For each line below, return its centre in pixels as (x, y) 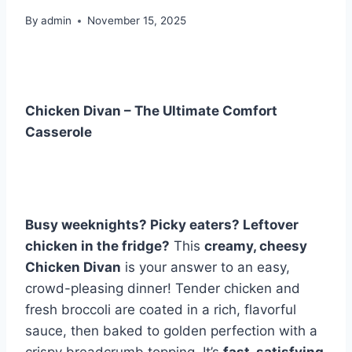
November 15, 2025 (137, 21)
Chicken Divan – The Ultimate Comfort (151, 111)
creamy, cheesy (256, 246)
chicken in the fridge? (97, 246)
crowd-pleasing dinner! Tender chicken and (163, 289)
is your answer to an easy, (205, 268)
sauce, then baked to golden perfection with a (171, 331)
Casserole (59, 132)
